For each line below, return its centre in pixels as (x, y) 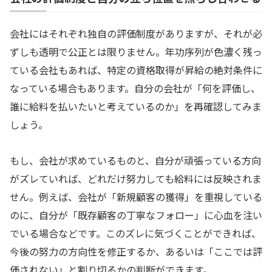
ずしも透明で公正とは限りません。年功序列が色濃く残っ (136, 51)
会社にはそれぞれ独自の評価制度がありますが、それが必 (136, 33)
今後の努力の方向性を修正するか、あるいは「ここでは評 (136, 251)
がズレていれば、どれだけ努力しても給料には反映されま (136, 178)
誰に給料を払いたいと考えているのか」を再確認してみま (136, 106)
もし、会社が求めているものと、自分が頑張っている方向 (135, 160)
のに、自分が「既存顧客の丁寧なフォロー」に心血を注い (136, 215)
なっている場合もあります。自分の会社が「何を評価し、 (135, 88)
